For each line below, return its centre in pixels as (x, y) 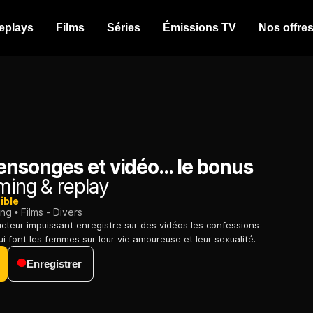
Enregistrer (54, 264)
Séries (124, 28)
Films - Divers (52, 212)
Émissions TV (199, 28)
